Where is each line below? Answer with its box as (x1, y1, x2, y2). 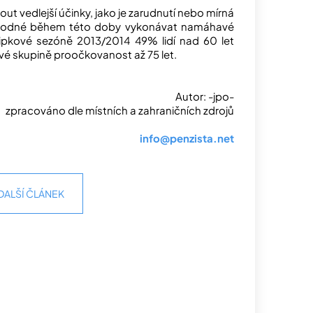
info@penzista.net (140, 131, 234, 145)
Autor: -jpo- (175, 89, 234, 103)
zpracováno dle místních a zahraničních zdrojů (6, 103, 234, 117)
